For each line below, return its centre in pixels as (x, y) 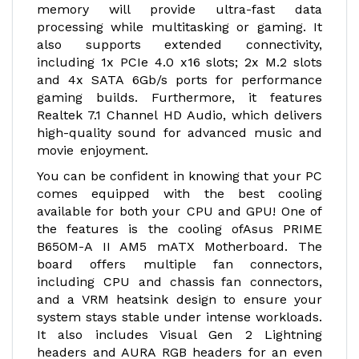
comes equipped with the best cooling (179, 194)
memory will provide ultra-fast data (179, 9)
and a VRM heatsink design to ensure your (179, 299)
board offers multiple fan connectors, (179, 264)
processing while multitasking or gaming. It (179, 27)
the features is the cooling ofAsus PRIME (179, 229)
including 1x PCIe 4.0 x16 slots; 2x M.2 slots (179, 62)
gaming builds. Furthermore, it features (179, 97)
